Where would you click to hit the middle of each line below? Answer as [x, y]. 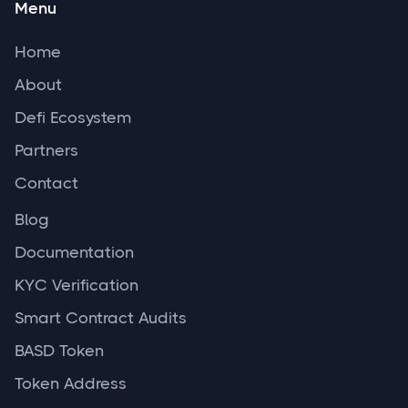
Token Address [71, 384]
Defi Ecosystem [73, 118]
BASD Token [59, 351]
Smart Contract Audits [101, 318]
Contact [46, 184]
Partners [46, 151]
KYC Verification [76, 286]
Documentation [74, 253]
